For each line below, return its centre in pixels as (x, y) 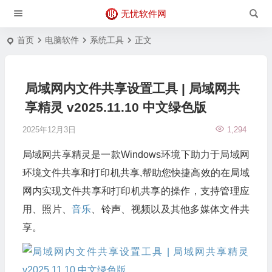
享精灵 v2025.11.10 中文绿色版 (115, 107)
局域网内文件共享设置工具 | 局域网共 (132, 88)
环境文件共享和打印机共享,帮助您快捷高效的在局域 (136, 173)
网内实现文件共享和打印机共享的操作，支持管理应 (136, 191)
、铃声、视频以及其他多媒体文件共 (170, 209)
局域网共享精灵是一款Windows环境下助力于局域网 (136, 155)
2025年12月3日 (49, 130)
